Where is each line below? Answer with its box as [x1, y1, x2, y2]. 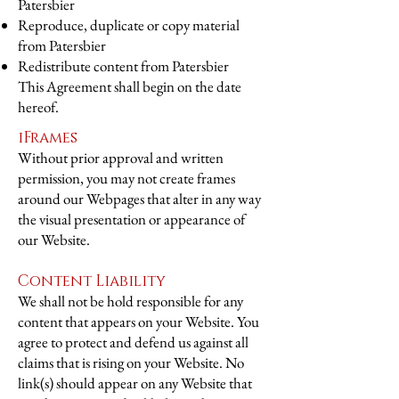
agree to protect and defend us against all [18, 332, 248, 352]
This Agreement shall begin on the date [18, 77, 241, 96]
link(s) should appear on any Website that [18, 373, 252, 393]
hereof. [18, 97, 59, 117]
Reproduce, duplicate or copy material [18, 15, 240, 35]
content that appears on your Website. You [18, 312, 259, 331]
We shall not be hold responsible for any [18, 291, 243, 311]
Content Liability [18, 271, 166, 291]
